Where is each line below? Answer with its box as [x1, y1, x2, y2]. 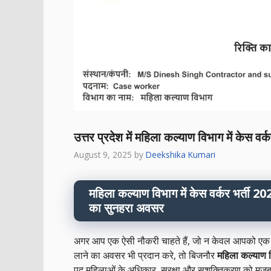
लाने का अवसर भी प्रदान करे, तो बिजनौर [74, 249, 217, 263]
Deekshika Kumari [146, 149, 215, 161]
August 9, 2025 [74, 149, 132, 161]
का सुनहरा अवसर [89, 200, 164, 217]
